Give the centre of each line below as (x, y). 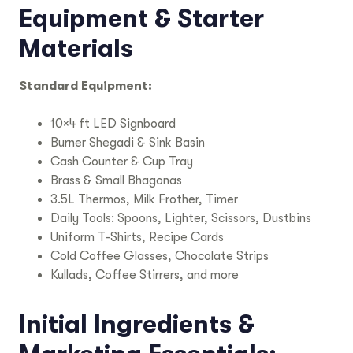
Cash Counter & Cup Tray (122, 161)
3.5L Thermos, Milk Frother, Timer (144, 199)
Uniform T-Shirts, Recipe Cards (137, 237)
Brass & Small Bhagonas (116, 180)
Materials (76, 48)
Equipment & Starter (141, 18)
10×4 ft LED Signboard (113, 123)
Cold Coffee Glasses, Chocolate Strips (160, 256)
